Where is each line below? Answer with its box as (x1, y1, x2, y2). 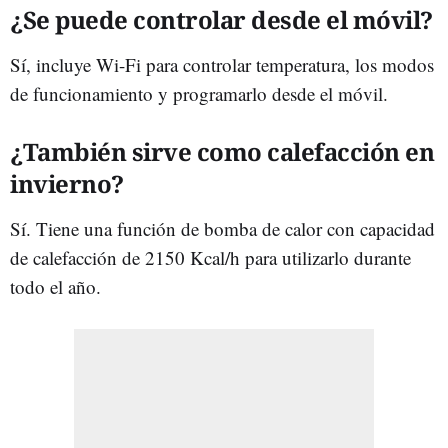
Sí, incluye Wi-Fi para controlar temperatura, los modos (10, 51, 434, 77)
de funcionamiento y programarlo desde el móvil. (10, 80, 388, 106)
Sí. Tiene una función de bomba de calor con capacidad (10, 215, 435, 241)
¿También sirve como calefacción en (10, 134, 434, 168)
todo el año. (10, 273, 101, 299)
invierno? (10, 166, 124, 200)
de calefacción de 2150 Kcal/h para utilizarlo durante (10, 244, 411, 270)
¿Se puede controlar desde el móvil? (10, 2, 433, 36)
